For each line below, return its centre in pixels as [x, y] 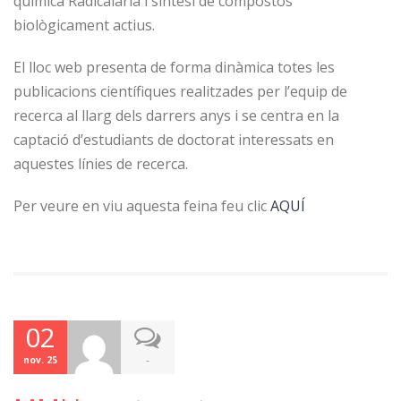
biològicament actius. [84, 25]
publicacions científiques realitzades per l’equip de [180, 91]
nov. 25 [40, 360]
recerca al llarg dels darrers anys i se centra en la [176, 115]
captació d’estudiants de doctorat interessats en [174, 140]
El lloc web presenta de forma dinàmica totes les [174, 67]
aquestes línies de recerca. [101, 164]
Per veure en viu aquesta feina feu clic [142, 206]
